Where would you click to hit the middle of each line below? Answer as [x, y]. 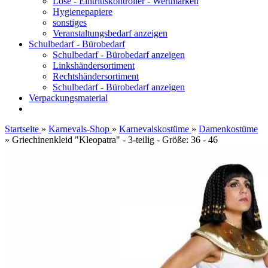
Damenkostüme [228, 129]
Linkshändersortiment [94, 66]
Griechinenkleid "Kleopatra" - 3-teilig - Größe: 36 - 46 [115, 140]
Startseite [22, 129]
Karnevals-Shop [79, 129]
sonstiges [70, 22]
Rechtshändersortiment [96, 76]
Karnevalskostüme [154, 129]
